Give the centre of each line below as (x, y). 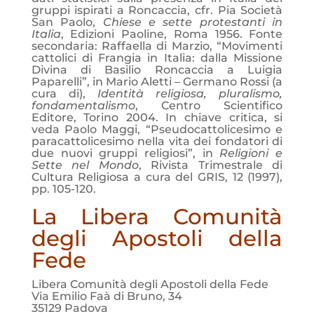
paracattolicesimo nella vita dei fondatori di (157, 141)
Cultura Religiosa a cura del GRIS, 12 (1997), (157, 177)
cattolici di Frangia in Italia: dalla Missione (157, 58)
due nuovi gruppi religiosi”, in (125, 153)
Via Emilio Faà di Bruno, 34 (107, 296)
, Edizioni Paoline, (114, 34)
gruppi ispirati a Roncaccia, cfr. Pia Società (157, 10)
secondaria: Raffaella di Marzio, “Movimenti (157, 46)
